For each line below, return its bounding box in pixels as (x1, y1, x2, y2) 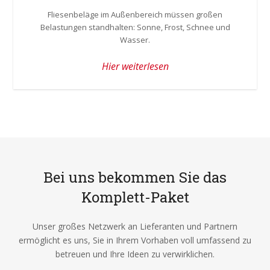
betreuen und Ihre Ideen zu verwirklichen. (55, 248, 215, 260)
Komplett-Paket (81, 187, 189, 207)
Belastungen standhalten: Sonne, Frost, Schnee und (40, 22, 230, 33)
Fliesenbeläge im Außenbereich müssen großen (48, 9, 222, 20)
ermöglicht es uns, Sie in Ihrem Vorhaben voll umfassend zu (19, 234, 251, 246)
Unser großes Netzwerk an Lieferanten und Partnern (33, 221, 237, 232)
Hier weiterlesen (101, 60, 169, 73)
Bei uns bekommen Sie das (43, 168, 227, 187)
